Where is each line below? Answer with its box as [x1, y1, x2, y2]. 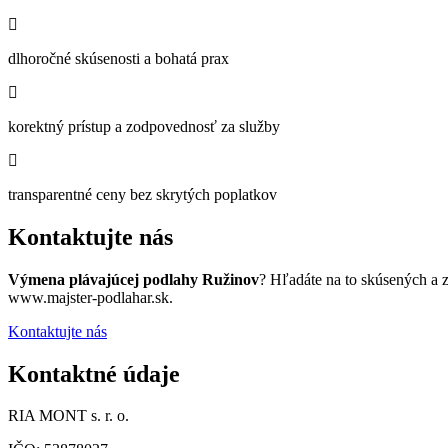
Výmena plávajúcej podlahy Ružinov [8, 270, 259, 288]
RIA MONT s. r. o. [8, 407, 129, 425]
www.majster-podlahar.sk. [8, 288, 173, 306]
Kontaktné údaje [8, 360, 180, 387]
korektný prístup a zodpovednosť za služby [8, 117, 280, 135]
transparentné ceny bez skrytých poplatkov [8, 185, 277, 203]
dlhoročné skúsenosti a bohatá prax [8, 49, 229, 67]
